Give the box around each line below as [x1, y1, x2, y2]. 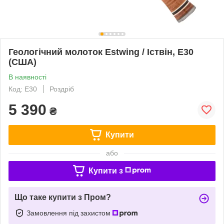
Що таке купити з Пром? [14, 192, 111, 201]
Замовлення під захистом [26, 208, 112, 217]
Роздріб [49, 84, 74, 93]
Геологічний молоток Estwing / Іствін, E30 [8, 46, 193, 57]
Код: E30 [8, 84, 37, 93]
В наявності [8, 72, 46, 81]
